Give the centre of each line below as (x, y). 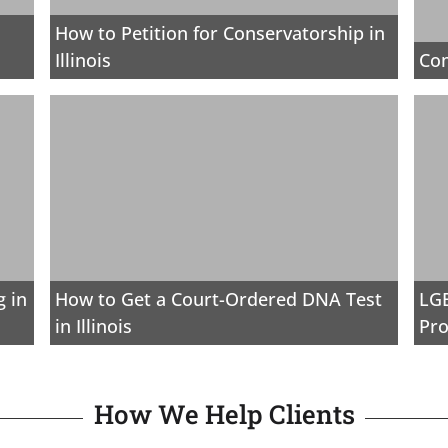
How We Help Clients (224, 413)
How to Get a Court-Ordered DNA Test (219, 298)
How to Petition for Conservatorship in (220, 32)
